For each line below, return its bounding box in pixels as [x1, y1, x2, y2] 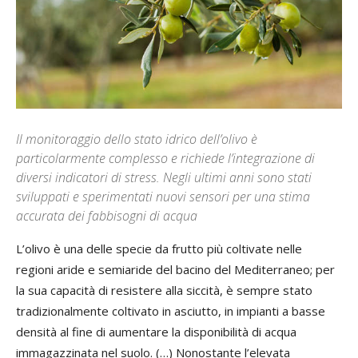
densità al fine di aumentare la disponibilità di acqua [16, 323, 296, 340]
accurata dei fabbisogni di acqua [16, 206, 197, 225]
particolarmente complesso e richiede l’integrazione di [16, 149, 315, 167]
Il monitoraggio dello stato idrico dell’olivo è [16, 129, 257, 148]
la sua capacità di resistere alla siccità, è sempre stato [16, 281, 312, 298]
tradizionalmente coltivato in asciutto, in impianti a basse [16, 302, 325, 319]
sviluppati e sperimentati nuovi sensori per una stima [16, 187, 310, 205]
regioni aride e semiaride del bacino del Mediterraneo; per [16, 261, 335, 277]
